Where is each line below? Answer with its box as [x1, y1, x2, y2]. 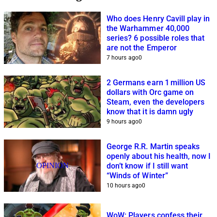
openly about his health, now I [107, 152, 211, 161]
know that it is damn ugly [107, 107, 194, 117]
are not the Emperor [107, 43, 177, 53]
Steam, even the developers [107, 97, 205, 107]
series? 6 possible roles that [107, 33, 205, 43]
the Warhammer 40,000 [107, 24, 189, 33]
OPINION [36, 161, 69, 170]
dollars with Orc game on [107, 88, 194, 97]
